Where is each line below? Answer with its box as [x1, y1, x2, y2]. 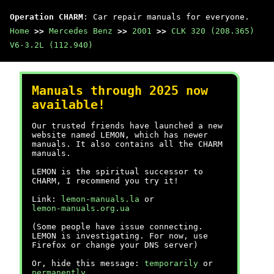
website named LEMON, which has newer [32, 130, 208, 139]
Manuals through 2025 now [32, 84, 208, 98]
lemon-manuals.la [61, 194, 139, 204]
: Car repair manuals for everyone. [83, 12, 250, 21]
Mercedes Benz [49, 26, 113, 35]
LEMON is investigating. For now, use [32, 231, 208, 240]
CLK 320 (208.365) [171, 26, 254, 35]
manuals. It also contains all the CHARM [32, 139, 223, 149]
